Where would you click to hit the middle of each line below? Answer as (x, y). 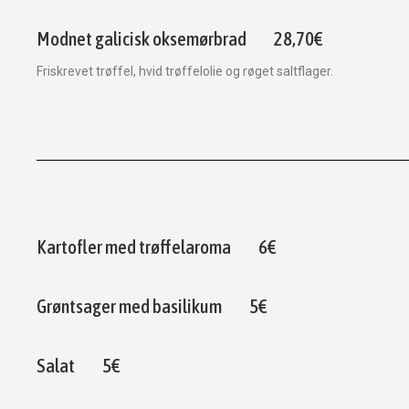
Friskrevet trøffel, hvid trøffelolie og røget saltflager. (185, 72)
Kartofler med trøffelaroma (134, 247)
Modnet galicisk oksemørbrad (142, 39)
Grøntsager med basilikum (129, 307)
